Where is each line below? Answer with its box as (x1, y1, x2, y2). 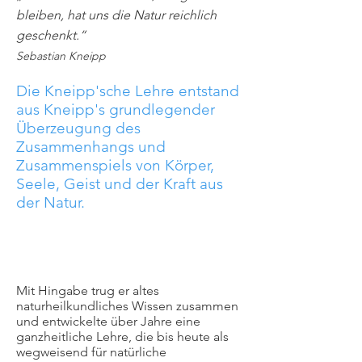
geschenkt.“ (16, 27, 89, 43)
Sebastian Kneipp (16, 48, 106, 63)
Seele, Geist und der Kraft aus (16, 175, 223, 193)
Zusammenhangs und (16, 137, 166, 156)
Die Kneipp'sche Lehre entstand (16, 82, 239, 100)
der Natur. (16, 193, 85, 212)
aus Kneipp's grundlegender (16, 100, 215, 119)
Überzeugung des (16, 119, 141, 137)
